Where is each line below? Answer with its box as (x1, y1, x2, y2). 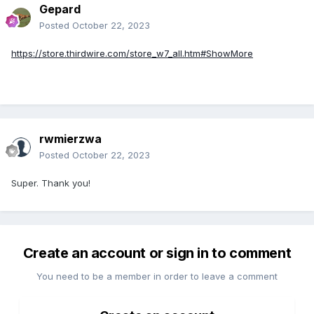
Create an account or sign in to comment (22, 245, 292, 262)
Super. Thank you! (11, 177, 90, 189)
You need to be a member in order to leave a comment (36, 271, 278, 282)
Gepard (39, 2, 81, 17)
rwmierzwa (39, 132, 102, 146)
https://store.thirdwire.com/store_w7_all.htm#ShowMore (11, 48, 253, 60)
